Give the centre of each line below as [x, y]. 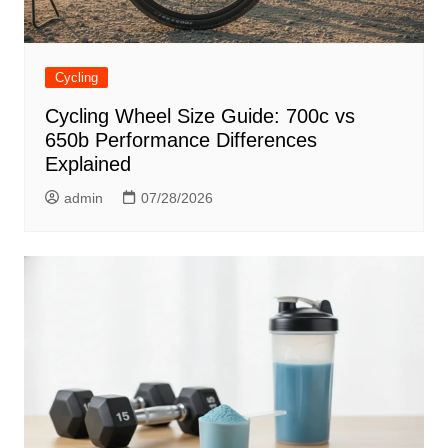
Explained [87, 163]
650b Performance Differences [180, 139]
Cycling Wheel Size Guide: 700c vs [199, 115]
